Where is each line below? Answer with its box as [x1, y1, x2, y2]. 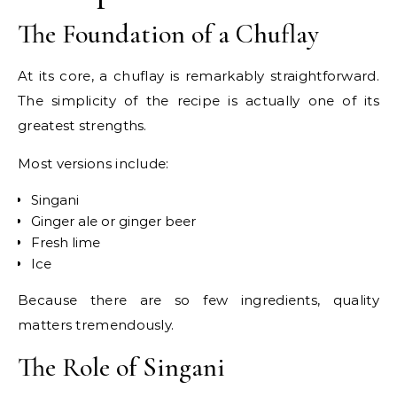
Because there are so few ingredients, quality [18, 292, 379, 309]
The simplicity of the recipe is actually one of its [18, 92, 379, 110]
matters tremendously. [18, 316, 175, 334]
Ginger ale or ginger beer [31, 213, 196, 230]
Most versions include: [18, 155, 169, 173]
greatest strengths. [18, 117, 147, 135]
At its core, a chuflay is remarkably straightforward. [18, 67, 379, 85]
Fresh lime [31, 234, 100, 252]
